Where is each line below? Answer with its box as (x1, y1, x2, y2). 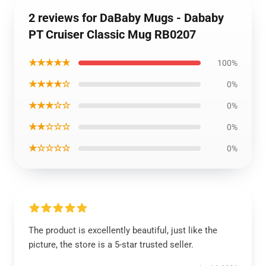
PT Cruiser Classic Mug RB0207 (28, 27, 196, 42)
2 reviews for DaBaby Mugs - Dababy (28, 11, 224, 25)
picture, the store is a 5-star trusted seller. (28, 239, 194, 250)
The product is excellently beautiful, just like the (28, 225, 217, 236)
